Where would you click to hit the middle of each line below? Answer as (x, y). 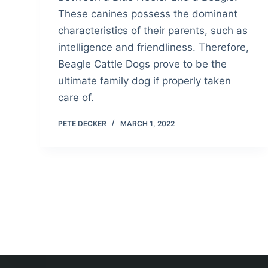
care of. (76, 97)
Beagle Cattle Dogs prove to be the (143, 64)
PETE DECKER (83, 123)
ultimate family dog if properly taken (145, 80)
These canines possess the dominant (148, 13)
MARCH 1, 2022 (148, 123)
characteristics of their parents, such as (153, 30)
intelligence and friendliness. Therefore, (154, 47)
